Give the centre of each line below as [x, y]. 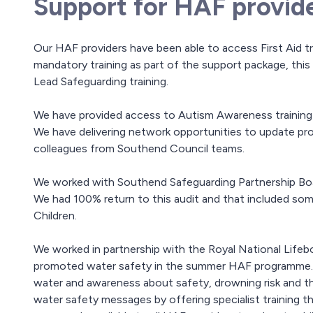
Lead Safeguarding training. [101, 82]
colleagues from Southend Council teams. [139, 149]
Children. [55, 216]
